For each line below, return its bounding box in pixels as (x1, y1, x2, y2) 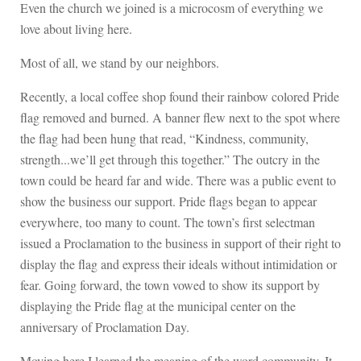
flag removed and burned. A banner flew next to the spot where (20, 108, 340, 126)
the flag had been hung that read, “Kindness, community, (20, 129, 309, 147)
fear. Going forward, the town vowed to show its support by (20, 276, 320, 293)
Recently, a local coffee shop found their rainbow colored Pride (20, 87, 339, 105)
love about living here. (20, 19, 132, 37)
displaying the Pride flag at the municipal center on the (20, 297, 296, 314)
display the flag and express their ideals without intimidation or (20, 255, 337, 272)
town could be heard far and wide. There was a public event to (20, 171, 336, 189)
